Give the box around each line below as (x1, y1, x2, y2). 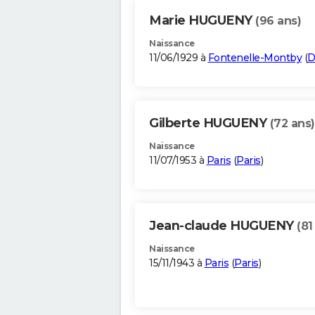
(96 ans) (255, 14, 301, 28)
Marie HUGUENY (149, 13, 255, 29)
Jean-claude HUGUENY (149, 218, 297, 234)
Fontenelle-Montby (207, 51, 302, 65)
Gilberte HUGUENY (149, 115, 270, 131)
